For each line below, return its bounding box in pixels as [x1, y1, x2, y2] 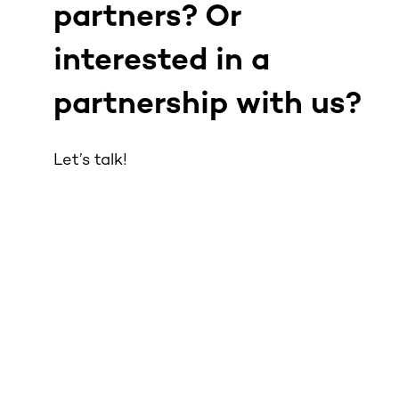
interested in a [53, 45, 270, 78]
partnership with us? [53, 88, 362, 122]
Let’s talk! [53, 151, 127, 169]
